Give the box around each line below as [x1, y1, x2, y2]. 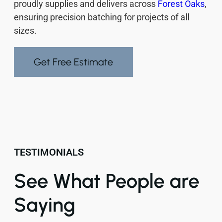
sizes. [14, 25, 37, 36]
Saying [14, 192, 75, 217]
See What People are [14, 168, 199, 193]
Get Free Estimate [34, 55, 113, 68]
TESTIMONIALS [14, 146, 84, 158]
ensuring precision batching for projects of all [14, 11, 189, 22]
